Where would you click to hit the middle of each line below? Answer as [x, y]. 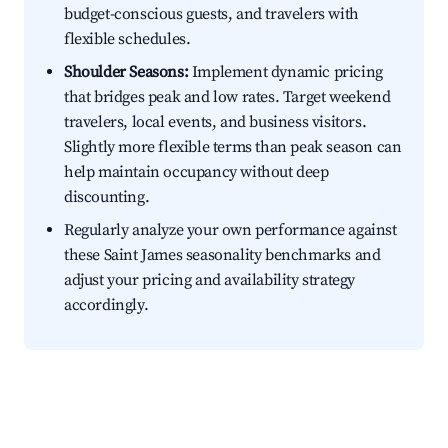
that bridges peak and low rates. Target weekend [227, 97]
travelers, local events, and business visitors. [215, 122]
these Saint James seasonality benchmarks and [222, 255]
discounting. [107, 197]
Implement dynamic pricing [285, 72]
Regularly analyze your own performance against [230, 230]
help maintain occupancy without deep [196, 172]
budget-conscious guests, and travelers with [211, 14]
